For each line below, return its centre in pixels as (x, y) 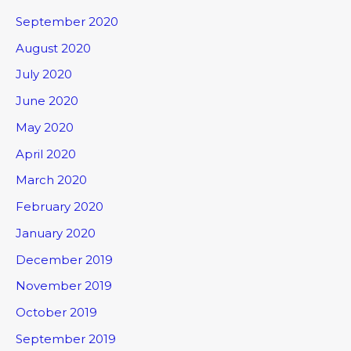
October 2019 (56, 313)
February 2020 (60, 207)
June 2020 (47, 101)
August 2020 (53, 48)
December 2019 (64, 259)
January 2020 (56, 233)
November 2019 (64, 286)
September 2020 (67, 21)
